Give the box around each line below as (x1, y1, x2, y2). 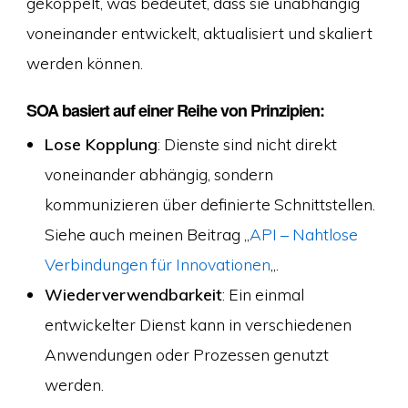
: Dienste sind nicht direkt (157, 133, 337, 154)
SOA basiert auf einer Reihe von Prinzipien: (25, 97, 324, 122)
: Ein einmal (221, 283, 304, 304)
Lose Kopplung (44, 133, 158, 154)
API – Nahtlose (249, 223, 358, 244)
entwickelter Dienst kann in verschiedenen (44, 313, 352, 334)
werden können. (25, 53, 143, 74)
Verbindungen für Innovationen (44, 253, 270, 274)
